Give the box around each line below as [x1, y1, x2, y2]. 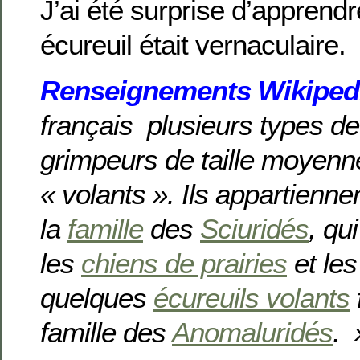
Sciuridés [200, 212, 309, 244]
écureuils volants [153, 281, 350, 313]
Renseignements [40, 74, 258, 106]
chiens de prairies [81, 247, 287, 279]
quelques [40, 281, 153, 313]
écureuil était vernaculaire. [40, 28, 346, 60]
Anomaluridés [172, 316, 333, 348]
